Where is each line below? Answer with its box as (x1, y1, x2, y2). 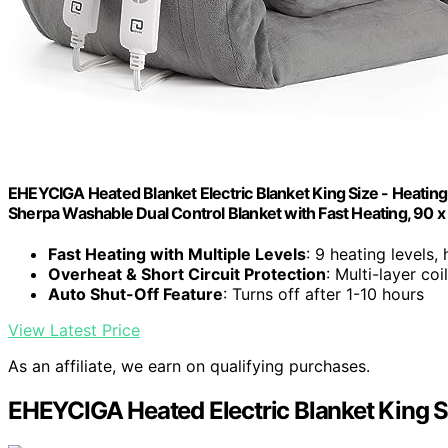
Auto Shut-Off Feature (48, 284, 223, 305)
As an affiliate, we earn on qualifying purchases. (8, 356, 370, 377)
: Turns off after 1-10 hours (223, 284, 424, 305)
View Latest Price (8, 320, 140, 341)
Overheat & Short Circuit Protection (48, 264, 326, 285)
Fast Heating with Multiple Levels (48, 244, 306, 265)
